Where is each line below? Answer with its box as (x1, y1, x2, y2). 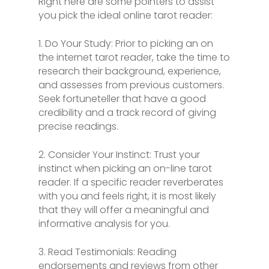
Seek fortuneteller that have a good (38, 92, 206, 106)
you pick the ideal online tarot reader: (38, 8, 213, 22)
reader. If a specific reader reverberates (38, 175, 223, 189)
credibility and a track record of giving (38, 106, 216, 119)
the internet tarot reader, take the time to (38, 50, 230, 64)
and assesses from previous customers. (38, 78, 224, 92)
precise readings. (38, 119, 118, 133)
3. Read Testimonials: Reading (38, 245, 177, 259)
